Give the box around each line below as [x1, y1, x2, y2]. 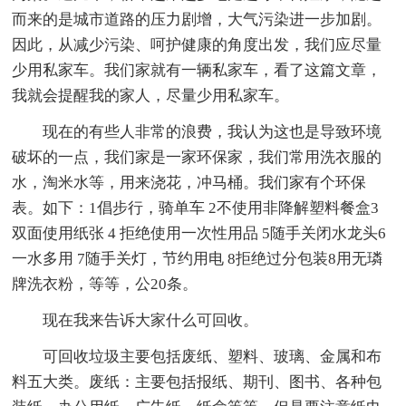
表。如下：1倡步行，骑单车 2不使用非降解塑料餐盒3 [12, 199, 380, 217]
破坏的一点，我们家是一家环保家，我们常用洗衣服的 [12, 149, 382, 167]
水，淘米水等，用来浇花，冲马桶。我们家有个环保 [12, 174, 367, 192]
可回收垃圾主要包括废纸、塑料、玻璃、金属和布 [43, 348, 382, 366]
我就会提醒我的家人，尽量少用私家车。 [12, 87, 290, 105]
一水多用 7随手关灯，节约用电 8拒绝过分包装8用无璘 [12, 250, 383, 268]
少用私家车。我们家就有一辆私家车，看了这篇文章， [12, 62, 382, 80]
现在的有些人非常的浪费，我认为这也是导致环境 [43, 123, 382, 141]
